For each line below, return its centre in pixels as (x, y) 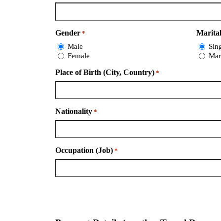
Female (79, 55)
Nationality (74, 111)
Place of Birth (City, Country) (105, 72)
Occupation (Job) (84, 150)
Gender (68, 33)
